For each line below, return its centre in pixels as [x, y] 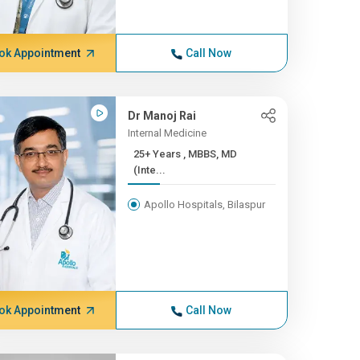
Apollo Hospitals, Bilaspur [204, 205]
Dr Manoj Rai [162, 116]
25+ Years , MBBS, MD [158, 154]
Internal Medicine [167, 133]
